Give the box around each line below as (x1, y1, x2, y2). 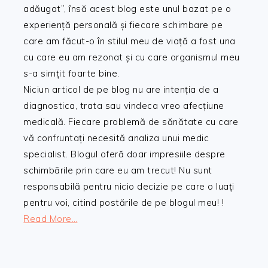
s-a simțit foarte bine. (23, 68, 120, 80)
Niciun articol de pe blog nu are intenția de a (23, 84, 219, 96)
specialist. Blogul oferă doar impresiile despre (23, 148, 226, 160)
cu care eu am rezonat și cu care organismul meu (23, 51, 240, 63)
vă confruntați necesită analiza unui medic (23, 132, 209, 144)
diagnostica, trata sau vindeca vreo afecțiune (23, 100, 224, 112)
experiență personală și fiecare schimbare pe (23, 19, 223, 31)
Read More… (23, 213, 78, 225)
